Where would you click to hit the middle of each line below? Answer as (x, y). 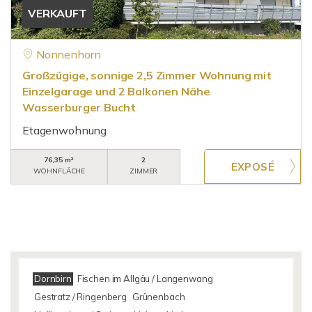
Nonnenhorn (68, 54)
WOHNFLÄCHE (59, 171)
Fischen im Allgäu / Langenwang (145, 279)
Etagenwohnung (65, 130)
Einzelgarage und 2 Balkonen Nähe (116, 91)
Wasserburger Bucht (79, 107)
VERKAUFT (57, 13)
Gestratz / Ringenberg (80, 297)
